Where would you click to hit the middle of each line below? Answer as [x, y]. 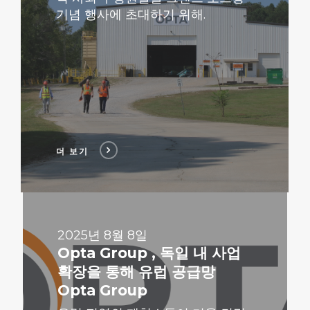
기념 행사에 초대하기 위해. [130, 14]
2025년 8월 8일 [102, 235]
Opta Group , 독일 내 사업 [149, 253]
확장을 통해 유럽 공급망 [136, 271]
